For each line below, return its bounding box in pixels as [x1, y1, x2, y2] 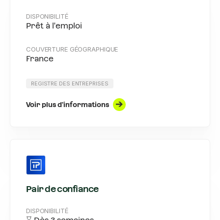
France [26, 54, 54, 63]
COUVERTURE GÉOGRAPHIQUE [26, 45, 118, 53]
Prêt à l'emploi [26, 21, 82, 30]
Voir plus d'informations [26, 100, 109, 109]
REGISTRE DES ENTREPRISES [30, 80, 109, 87]
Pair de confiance [26, 184, 99, 194]
